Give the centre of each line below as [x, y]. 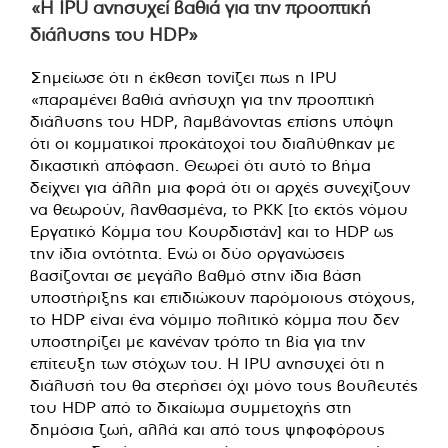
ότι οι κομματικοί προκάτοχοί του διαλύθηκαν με [212, 142]
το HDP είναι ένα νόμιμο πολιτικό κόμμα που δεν [214, 318]
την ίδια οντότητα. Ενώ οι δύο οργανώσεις [187, 252]
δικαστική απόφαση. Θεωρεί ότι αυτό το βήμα [200, 164]
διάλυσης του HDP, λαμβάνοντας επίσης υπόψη [212, 120]
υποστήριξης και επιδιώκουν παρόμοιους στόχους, [222, 296]
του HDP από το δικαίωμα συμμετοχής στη [191, 406]
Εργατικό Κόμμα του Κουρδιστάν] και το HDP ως [212, 230]
